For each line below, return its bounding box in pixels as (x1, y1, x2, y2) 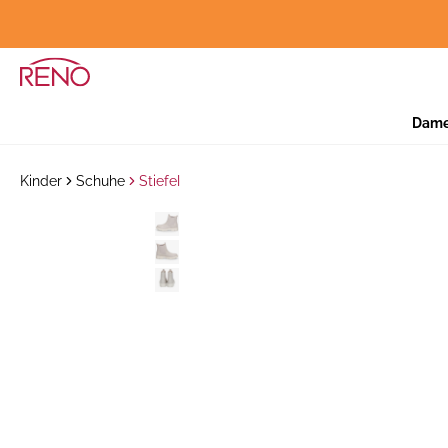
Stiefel (139, 173, 180, 189)
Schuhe (76, 173, 125, 189)
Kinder (20, 173, 62, 189)
